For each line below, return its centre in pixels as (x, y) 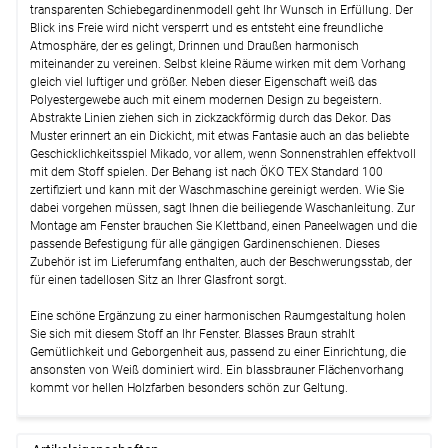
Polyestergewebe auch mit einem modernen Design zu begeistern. (206, 99)
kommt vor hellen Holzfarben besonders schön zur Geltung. (189, 387)
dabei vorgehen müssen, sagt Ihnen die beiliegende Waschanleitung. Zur (222, 207)
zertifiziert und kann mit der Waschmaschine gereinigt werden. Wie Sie (217, 189)
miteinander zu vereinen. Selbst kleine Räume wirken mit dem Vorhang (218, 63)
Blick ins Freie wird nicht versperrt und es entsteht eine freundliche (206, 27)
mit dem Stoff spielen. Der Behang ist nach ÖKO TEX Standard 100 (206, 171)
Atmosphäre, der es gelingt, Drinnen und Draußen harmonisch (194, 45)
